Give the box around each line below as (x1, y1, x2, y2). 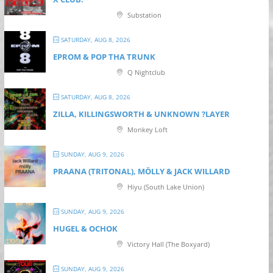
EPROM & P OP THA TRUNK (52, 51, 155, 62)
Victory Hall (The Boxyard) (125, 239, 210, 249)
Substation (125, 10, 161, 19)
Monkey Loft (125, 125, 168, 134)
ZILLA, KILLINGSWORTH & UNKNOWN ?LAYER (52, 108, 230, 119)
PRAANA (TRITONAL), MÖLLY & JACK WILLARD (52, 166, 230, 177)
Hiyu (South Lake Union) (125, 182, 204, 191)
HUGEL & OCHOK (52, 223, 118, 234)
